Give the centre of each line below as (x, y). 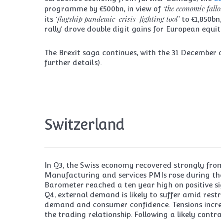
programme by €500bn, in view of (104, 9)
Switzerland (85, 125)
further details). (73, 63)
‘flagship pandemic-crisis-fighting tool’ (118, 19)
